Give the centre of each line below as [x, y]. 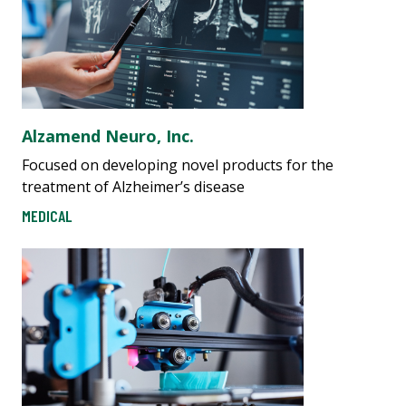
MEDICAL [47, 216]
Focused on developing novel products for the [178, 164]
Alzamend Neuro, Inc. [108, 135]
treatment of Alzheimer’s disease [133, 186]
